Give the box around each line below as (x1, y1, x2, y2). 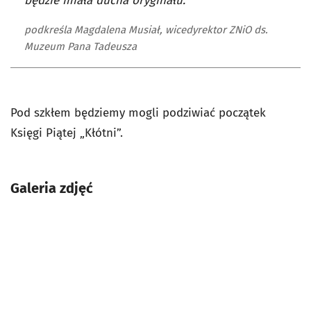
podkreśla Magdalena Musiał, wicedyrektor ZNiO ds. (24, 24, 268, 36)
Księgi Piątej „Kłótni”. (10, 126, 123, 140)
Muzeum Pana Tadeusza (24, 40, 137, 53)
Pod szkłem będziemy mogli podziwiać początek (10, 106, 266, 120)
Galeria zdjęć (10, 180, 93, 196)
